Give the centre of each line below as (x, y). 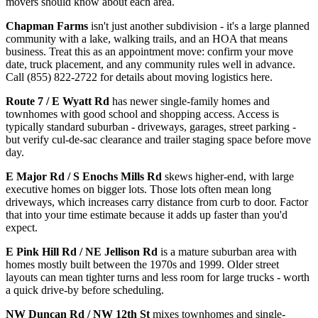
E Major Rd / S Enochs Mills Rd (84, 177)
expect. (22, 228)
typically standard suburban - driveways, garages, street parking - (151, 127)
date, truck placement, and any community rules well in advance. (150, 65)
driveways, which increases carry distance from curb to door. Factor (157, 202)
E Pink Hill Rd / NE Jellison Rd (82, 252)
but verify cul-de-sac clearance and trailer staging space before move (158, 140)
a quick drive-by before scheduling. (85, 290)
